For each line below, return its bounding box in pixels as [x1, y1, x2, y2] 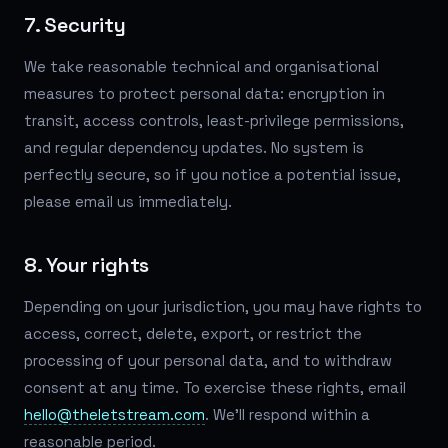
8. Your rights [24, 251, 150, 278]
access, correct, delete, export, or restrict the [24, 323, 362, 343]
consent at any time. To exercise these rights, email [24, 377, 406, 397]
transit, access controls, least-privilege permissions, [24, 110, 404, 130]
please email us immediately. [24, 191, 232, 211]
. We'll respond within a [205, 404, 370, 424]
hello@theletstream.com [24, 404, 205, 424]
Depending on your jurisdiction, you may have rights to [24, 296, 422, 316]
